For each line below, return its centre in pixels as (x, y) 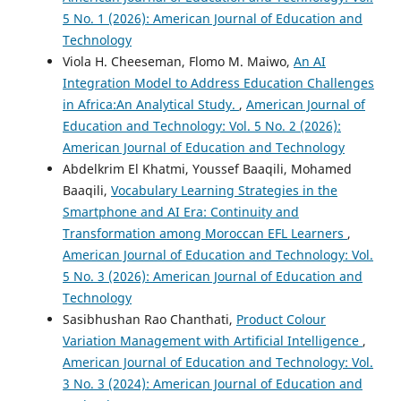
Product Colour (281, 320)
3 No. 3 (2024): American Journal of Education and (213, 384)
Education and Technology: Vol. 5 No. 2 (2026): (202, 126)
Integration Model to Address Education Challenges (218, 83)
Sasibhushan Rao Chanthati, (149, 320)
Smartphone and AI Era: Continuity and (181, 212)
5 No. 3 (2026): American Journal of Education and (213, 277)
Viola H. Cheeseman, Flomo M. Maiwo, (178, 62)
